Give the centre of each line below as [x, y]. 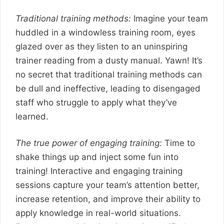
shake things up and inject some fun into [97, 157]
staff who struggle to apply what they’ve [96, 102]
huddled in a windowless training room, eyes [105, 32]
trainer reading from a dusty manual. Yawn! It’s [109, 60]
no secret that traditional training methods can [109, 74]
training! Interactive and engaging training [99, 171]
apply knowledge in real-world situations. [98, 213]
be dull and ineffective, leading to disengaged [108, 88]
